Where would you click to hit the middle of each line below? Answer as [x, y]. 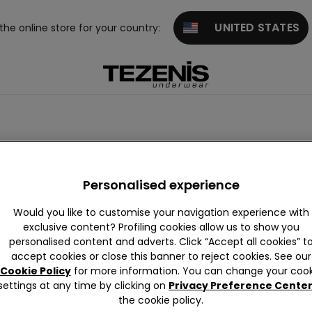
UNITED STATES [248, 28]
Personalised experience [161, 185]
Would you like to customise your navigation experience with [161, 212]
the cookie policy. [161, 300]
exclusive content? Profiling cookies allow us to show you [161, 227]
